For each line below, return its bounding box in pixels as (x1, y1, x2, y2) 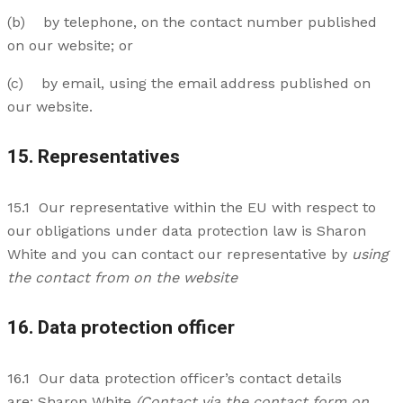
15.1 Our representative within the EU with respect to (7, 199, 376, 217)
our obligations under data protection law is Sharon (7, 222, 366, 240)
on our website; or (7, 37, 133, 55)
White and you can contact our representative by (7, 246, 352, 264)
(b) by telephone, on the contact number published (7, 13, 377, 31)
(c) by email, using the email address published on (7, 75, 371, 93)
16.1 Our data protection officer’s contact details (7, 369, 342, 387)
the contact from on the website (7, 269, 237, 287)
